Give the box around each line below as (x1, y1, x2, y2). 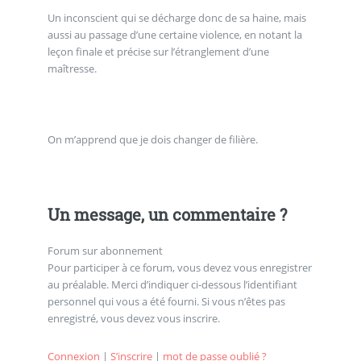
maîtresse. (47, 61, 97, 77)
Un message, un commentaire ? (47, 203, 287, 225)
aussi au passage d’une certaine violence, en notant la (47, 27, 302, 43)
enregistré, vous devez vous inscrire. (47, 310, 220, 326)
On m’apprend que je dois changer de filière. (47, 131, 258, 147)
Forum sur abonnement (47, 243, 163, 258)
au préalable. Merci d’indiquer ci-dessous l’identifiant (47, 276, 297, 292)
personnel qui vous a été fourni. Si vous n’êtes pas (47, 293, 285, 309)
